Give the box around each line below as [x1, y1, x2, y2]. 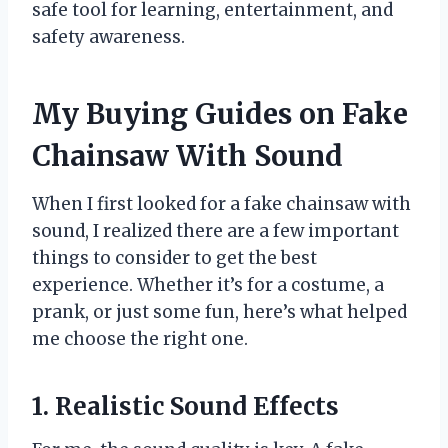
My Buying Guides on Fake [32, 95, 408, 132]
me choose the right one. [32, 327, 248, 350]
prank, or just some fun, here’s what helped [32, 300, 407, 323]
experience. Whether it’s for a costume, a [32, 273, 384, 296]
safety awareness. [32, 25, 185, 48]
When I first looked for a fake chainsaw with [32, 192, 411, 215]
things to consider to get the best [32, 246, 317, 269]
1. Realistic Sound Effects [32, 390, 339, 422]
